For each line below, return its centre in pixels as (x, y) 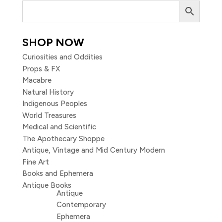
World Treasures (49, 115)
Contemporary (81, 205)
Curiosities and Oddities (62, 57)
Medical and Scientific (59, 127)
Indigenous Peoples (55, 104)
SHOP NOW (53, 43)
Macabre (37, 81)
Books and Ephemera (57, 174)
